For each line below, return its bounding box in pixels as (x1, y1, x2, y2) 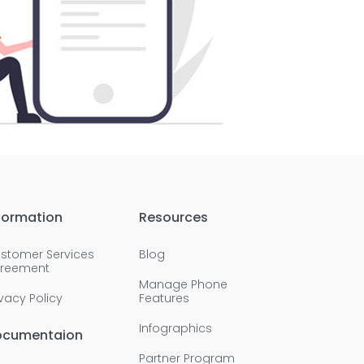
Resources (139, 208, 208, 227)
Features (139, 290, 189, 307)
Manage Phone (139, 276, 227, 293)
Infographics (139, 320, 212, 337)
